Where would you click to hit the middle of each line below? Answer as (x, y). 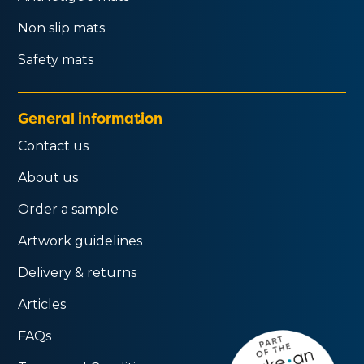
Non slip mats (62, 28)
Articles (42, 304)
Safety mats (56, 59)
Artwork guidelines (80, 240)
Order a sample (69, 209)
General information (91, 118)
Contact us (54, 145)
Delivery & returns (78, 272)
